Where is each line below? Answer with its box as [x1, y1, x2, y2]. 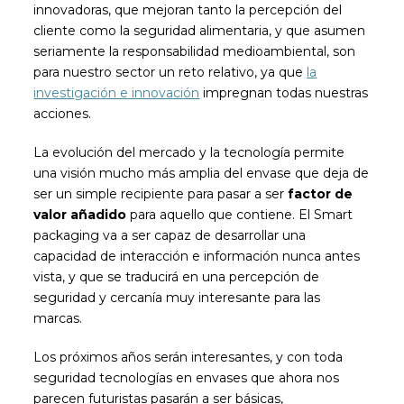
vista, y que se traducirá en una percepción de [33, 268, 320, 285]
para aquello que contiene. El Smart [126, 206, 353, 223]
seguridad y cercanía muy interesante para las [33, 289, 321, 306]
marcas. [33, 309, 83, 326]
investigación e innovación [33, 84, 200, 101]
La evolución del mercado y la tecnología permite [33, 143, 345, 161]
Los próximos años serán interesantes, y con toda [33, 348, 344, 365]
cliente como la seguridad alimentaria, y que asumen [33, 22, 366, 39]
